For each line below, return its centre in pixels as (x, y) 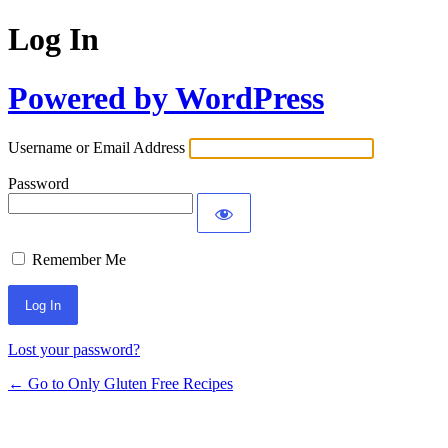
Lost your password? (74, 350)
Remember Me (79, 260)
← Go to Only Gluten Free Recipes (120, 384)
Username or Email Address (96, 148)
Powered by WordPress (166, 97)
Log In (53, 39)
